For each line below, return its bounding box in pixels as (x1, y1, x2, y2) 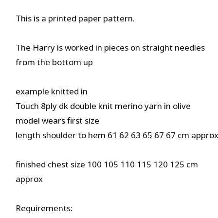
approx (16, 173, 43, 184)
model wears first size (16, 115, 99, 126)
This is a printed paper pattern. (16, 13, 135, 24)
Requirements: (16, 202, 73, 214)
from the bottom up (16, 56, 93, 68)
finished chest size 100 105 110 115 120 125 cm (16, 159, 198, 170)
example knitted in (16, 86, 88, 97)
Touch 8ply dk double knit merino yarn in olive (16, 100, 191, 111)
